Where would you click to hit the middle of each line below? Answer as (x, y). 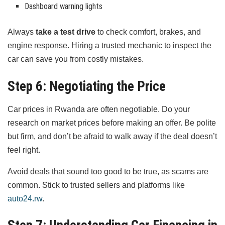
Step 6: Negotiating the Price (87, 86)
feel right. (24, 150)
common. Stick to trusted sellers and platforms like (96, 185)
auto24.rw (25, 198)
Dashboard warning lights (64, 7)
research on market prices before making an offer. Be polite (112, 123)
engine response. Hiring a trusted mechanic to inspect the (109, 46)
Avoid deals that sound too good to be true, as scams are (108, 171)
